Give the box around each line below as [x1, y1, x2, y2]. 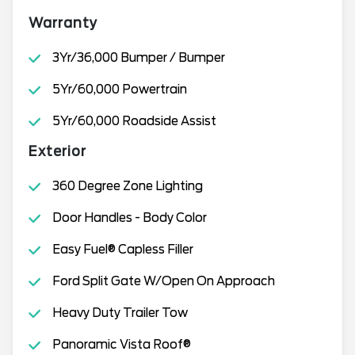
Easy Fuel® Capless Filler [52, 242, 193, 257]
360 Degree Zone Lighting [52, 179, 203, 193]
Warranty [29, 15, 97, 31]
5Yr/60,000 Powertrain [52, 82, 187, 97]
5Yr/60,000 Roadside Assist [52, 114, 216, 128]
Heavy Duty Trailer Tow [52, 306, 188, 320]
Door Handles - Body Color [52, 211, 207, 225]
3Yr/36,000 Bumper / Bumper [52, 51, 225, 65]
